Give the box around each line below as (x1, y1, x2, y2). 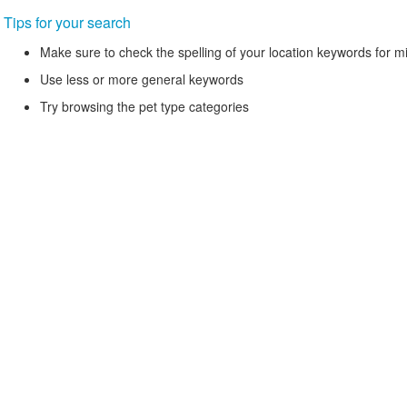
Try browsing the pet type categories (40, 97, 249, 115)
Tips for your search (4, 12, 131, 33)
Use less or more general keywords (40, 70, 243, 88)
